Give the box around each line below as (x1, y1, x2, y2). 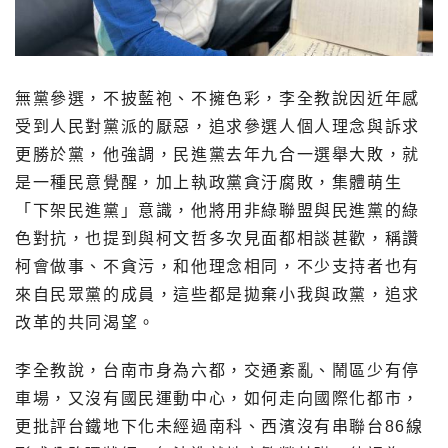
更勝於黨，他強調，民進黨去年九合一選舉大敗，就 (15, 145, 420, 163)
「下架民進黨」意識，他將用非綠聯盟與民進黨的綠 (15, 201, 420, 219)
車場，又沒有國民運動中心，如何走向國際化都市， (15, 389, 420, 407)
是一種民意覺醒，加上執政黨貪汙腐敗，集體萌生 (15, 173, 403, 191)
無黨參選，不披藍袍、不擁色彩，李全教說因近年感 (15, 89, 420, 107)
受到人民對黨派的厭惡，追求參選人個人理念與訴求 (15, 117, 420, 135)
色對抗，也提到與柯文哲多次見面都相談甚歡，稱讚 (15, 229, 420, 247)
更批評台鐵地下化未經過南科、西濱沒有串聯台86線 (15, 417, 424, 435)
